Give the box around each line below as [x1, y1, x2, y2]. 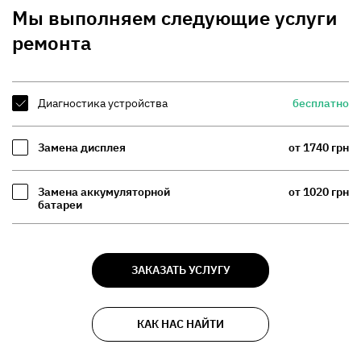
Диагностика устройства [38, 96, 168, 110]
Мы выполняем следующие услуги [12, 5, 338, 31]
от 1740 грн [288, 140, 349, 155]
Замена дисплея [38, 140, 126, 155]
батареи [38, 197, 82, 212]
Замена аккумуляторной [38, 185, 170, 199]
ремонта [12, 30, 91, 56]
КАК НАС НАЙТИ [137, 317, 224, 331]
